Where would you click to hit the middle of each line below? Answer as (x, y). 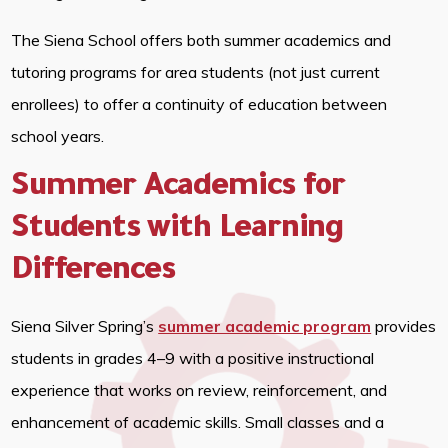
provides (404, 325)
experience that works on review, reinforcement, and (199, 389)
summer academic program (265, 325)
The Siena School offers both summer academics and (201, 39)
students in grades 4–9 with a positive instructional (193, 357)
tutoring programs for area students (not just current (196, 71)
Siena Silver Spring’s (85, 325)
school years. (60, 135)
